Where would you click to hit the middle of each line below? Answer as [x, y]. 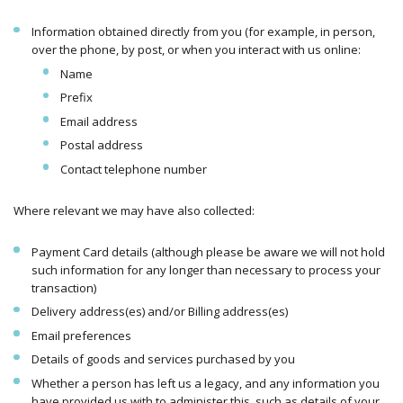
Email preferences [81, 335]
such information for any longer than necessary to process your [206, 269]
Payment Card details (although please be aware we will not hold [208, 251]
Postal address [102, 145]
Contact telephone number [134, 169]
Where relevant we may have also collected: [134, 210]
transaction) [63, 287]
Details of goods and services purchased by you [163, 359]
